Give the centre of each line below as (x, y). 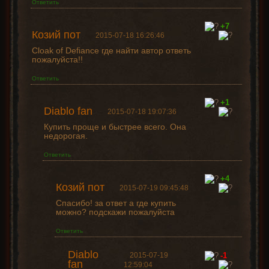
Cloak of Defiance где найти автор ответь (111, 51)
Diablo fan (68, 111)
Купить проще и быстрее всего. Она (115, 127)
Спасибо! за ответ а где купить (116, 203)
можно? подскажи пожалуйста (115, 212)
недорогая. (65, 136)
